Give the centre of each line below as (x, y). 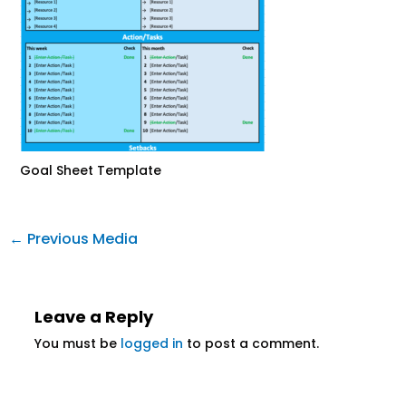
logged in (151, 344)
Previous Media (80, 239)
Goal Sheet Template (90, 170)
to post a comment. (251, 344)
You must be (77, 344)
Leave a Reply (93, 317)
